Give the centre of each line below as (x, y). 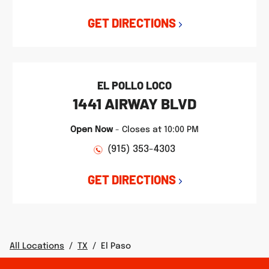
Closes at (142, 130)
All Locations (37, 246)
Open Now (92, 130)
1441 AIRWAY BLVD (134, 103)
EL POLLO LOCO (134, 85)
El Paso (116, 246)
